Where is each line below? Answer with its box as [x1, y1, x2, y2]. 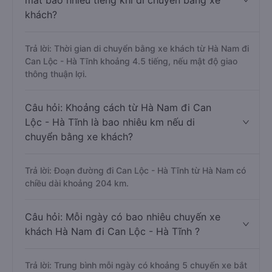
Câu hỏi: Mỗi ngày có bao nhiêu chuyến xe [25, 211, 220, 223]
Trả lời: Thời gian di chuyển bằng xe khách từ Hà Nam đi [25, 43, 249, 53]
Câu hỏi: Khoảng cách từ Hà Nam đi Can [25, 101, 211, 114]
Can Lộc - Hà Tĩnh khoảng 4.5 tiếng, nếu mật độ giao [25, 56, 237, 66]
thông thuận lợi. [25, 69, 87, 79]
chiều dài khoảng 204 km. [25, 178, 129, 188]
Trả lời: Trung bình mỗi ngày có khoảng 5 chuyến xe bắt [25, 260, 247, 270]
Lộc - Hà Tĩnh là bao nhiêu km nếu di [25, 116, 195, 128]
